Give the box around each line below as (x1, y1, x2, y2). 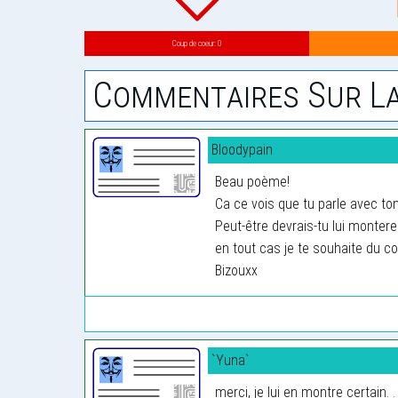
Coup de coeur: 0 (171, 38, 222, 49)
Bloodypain (211, 140, 274, 158)
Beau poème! (215, 172, 291, 190)
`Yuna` (211, 351, 251, 369)
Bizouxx (215, 261, 259, 279)
